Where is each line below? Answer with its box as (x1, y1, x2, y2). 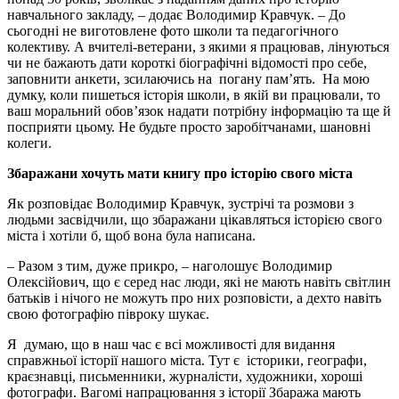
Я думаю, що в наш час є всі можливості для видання (7, 337, 335, 353)
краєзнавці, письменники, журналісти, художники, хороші (7, 369, 362, 385)
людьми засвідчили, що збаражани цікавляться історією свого (7, 212, 382, 228)
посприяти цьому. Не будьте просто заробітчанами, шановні (7, 119, 370, 135)
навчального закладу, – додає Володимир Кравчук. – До (7, 7, 346, 23)
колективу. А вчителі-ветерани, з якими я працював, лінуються (7, 39, 389, 55)
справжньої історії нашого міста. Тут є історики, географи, (7, 353, 367, 369)
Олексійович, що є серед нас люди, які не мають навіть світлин (7, 274, 391, 290)
